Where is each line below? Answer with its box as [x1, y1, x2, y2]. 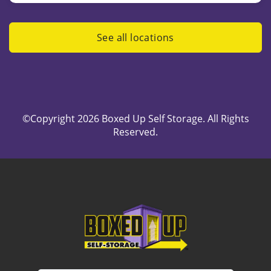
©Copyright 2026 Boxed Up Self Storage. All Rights [22, 111, 249, 125]
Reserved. [113, 125, 158, 139]
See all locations [97, 31, 174, 45]
